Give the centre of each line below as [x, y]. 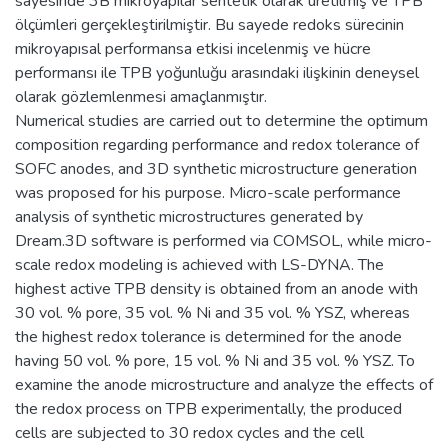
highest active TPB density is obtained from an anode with [216, 288]
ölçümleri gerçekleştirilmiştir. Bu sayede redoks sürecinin [209, 24]
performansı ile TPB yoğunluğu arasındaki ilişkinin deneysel [217, 72]
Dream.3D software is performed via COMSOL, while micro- [223, 240]
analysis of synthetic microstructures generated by [189, 216]
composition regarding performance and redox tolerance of [217, 144]
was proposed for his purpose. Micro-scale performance [208, 192]
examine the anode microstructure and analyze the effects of [224, 384]
